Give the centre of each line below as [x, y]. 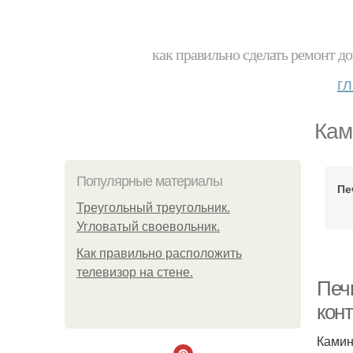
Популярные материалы [149, 181]
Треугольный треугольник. [153, 208]
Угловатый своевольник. [148, 227]
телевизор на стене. [135, 272]
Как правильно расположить [159, 253]
